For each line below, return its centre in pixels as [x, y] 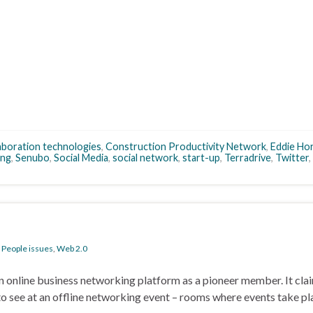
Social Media [81, 158]
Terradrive [248, 158]
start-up [201, 158]
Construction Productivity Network [186, 147]
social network [145, 158]
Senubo [32, 158]
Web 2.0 [72, 249]
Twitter [292, 158]
